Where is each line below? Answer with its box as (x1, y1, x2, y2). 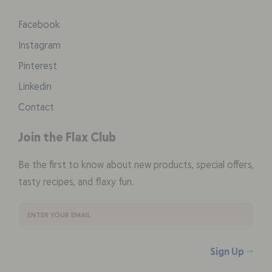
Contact (18, 100, 54, 114)
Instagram (18, 38, 61, 52)
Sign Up (210, 243, 244, 258)
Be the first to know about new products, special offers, (18, 157, 254, 172)
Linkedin (18, 79, 52, 93)
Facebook (18, 17, 60, 32)
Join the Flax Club (18, 127, 116, 146)
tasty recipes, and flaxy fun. (18, 174, 134, 189)
